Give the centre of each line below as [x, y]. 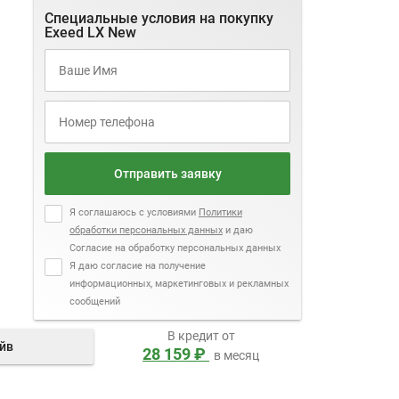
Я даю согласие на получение [138, 266]
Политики [220, 212]
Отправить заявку [167, 174]
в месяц [237, 355]
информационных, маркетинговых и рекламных [179, 284]
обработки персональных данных [146, 230]
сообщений [95, 301]
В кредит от [201, 336]
